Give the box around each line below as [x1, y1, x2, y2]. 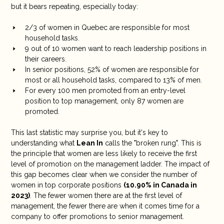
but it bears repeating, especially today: [10, 2, 138, 10]
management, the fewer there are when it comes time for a [10, 201, 199, 210]
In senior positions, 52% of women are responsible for [24, 65, 199, 73]
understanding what [10, 138, 76, 147]
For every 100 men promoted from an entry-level [24, 86, 185, 94]
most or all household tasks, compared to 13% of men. [24, 75, 202, 84]
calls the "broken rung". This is [102, 138, 201, 147]
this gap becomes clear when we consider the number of [10, 170, 197, 178]
